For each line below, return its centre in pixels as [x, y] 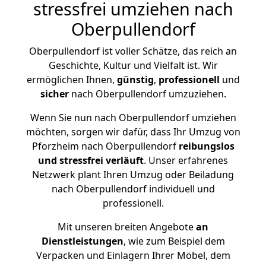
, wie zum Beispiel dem [174, 241]
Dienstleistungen [82, 241]
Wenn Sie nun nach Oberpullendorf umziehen [133, 118]
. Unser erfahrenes [186, 160]
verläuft [125, 160]
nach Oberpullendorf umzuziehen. [147, 94]
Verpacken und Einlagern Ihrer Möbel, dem [133, 255]
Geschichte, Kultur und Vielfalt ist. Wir [133, 65]
